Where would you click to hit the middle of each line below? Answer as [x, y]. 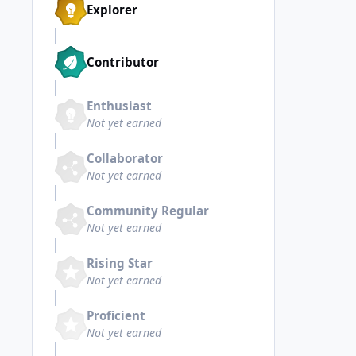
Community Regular [148, 211]
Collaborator [125, 159]
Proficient [116, 316]
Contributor [123, 62]
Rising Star [120, 263]
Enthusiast [119, 106]
